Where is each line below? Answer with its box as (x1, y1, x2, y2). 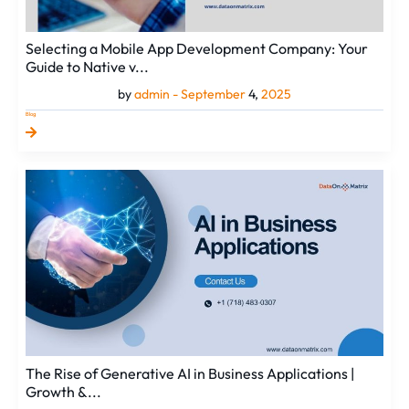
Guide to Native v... (26, 58, 150, 77)
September (181, 86, 246, 103)
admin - (134, 86, 181, 103)
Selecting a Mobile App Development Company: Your (26, 39, 369, 58)
